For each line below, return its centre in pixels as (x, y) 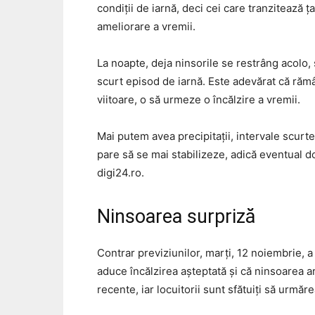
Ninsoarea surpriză (176, 217)
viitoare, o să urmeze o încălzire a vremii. (199, 100)
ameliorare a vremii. (146, 27)
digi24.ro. (121, 173)
